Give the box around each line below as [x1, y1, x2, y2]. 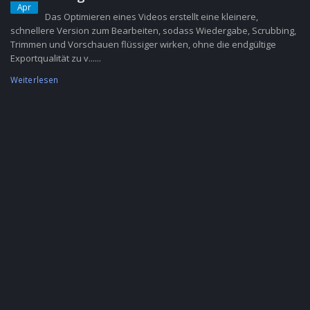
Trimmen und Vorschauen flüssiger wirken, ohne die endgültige [10, 38, 276, 51]
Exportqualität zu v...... [10, 52, 101, 64]
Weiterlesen [10, 74, 59, 85]
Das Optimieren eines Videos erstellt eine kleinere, [45, 10, 258, 23]
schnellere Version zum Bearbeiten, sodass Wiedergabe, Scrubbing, [10, 24, 296, 37]
